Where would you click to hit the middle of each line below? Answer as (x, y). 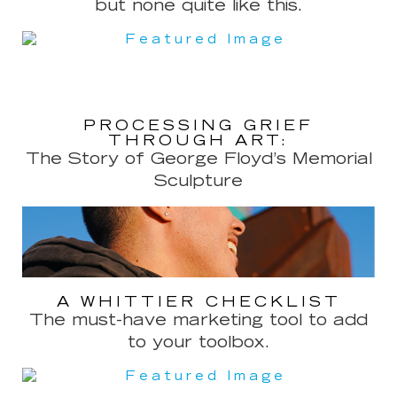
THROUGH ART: (198, 141)
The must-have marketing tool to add (198, 320)
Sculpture (198, 182)
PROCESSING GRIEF (198, 126)
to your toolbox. (198, 343)
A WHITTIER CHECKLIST (198, 302)
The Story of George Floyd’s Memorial (198, 160)
